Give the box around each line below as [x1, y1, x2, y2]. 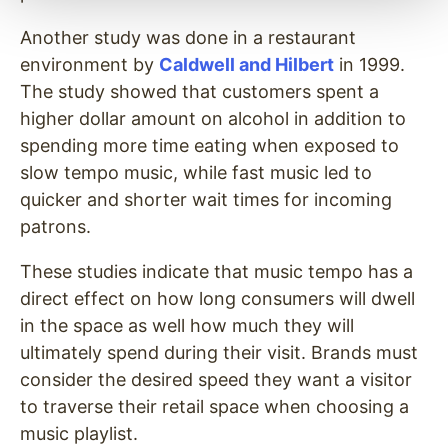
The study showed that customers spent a [20, 81, 379, 103]
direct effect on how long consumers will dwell [20, 288, 415, 310]
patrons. [20, 216, 91, 238]
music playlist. [20, 423, 138, 445]
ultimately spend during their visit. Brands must [20, 342, 418, 364]
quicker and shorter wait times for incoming [20, 189, 392, 211]
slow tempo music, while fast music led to [20, 162, 372, 184]
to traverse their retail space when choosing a [20, 396, 409, 418]
